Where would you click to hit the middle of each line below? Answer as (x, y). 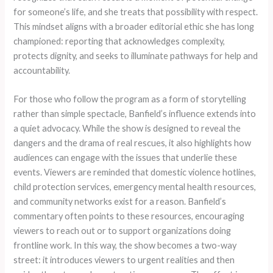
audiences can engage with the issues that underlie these (126, 158)
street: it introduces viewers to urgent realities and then (124, 260)
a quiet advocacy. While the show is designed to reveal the (127, 129)
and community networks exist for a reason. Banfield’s (120, 202)
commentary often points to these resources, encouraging (129, 216)
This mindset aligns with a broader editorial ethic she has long (134, 26)
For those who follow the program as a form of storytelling (130, 99)
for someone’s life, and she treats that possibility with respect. (136, 12)
